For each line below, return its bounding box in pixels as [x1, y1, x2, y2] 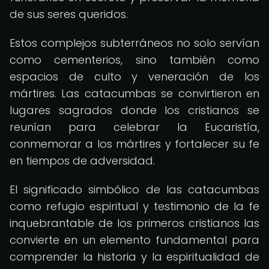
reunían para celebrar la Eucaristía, [10, 119, 259, 134]
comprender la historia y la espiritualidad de [10, 249, 259, 264]
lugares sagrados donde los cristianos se [10, 103, 259, 118]
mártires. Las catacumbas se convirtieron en [10, 86, 259, 101]
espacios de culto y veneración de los [10, 69, 259, 84]
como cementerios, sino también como [10, 52, 259, 67]
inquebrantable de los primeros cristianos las [10, 216, 259, 231]
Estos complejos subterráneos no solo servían [10, 35, 259, 50]
